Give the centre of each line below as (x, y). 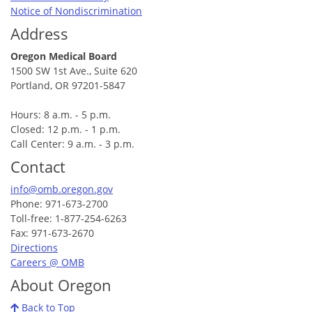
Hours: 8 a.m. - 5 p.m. (61, 114)
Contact (38, 166)
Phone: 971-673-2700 (59, 203)
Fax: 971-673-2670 (52, 233)
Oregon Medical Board (64, 56)
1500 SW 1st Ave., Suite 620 (74, 70)
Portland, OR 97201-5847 (68, 85)
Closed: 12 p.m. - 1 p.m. (65, 129)
